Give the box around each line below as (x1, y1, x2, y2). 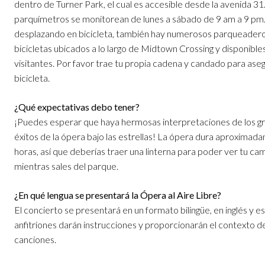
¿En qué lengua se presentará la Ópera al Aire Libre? (14, 189, 221, 201)
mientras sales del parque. (14, 160, 118, 172)
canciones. (14, 234, 56, 245)
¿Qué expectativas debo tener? (14, 101, 140, 113)
